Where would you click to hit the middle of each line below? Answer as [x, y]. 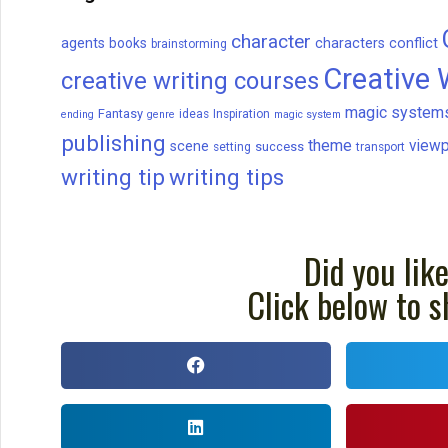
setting [232, 147]
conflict [413, 44]
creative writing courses [190, 81]
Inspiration [241, 114]
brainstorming [189, 44]
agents [83, 44]
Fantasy [120, 114]
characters [350, 44]
